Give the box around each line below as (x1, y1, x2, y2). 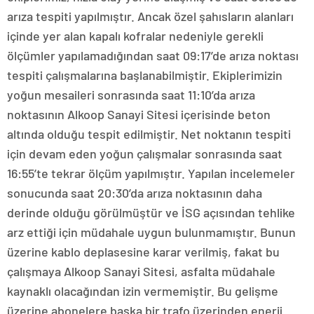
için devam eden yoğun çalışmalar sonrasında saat (7, 146, 282, 162)
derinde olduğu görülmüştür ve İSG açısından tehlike (7, 205, 295, 221)
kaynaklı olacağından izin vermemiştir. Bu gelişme (7, 283, 278, 299)
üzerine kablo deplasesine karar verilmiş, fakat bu (7, 244, 280, 260)
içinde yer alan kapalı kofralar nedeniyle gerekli (7, 28, 264, 44)
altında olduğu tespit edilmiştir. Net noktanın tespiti (7, 126, 291, 142)
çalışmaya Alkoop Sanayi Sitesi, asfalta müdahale (7, 264, 275, 280)
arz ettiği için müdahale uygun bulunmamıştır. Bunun (7, 224, 296, 240)
